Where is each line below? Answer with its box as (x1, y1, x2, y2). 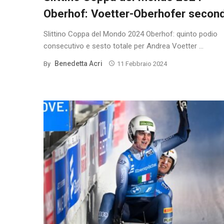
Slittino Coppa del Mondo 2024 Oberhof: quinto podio (43, 29, 217, 38)
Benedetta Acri (54, 59, 102, 67)
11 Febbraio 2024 (116, 59, 167, 67)
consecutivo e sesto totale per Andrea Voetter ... (43, 41, 203, 50)
